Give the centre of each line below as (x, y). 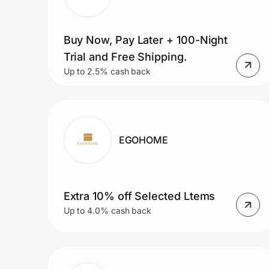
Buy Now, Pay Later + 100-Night (146, 40)
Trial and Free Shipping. (125, 56)
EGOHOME (144, 140)
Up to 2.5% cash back (107, 71)
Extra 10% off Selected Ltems (139, 196)
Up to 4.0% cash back (107, 211)
